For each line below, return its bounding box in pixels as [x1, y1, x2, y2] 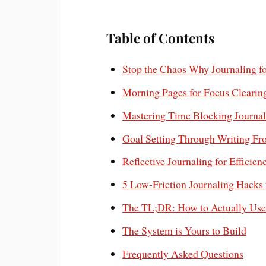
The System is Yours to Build [122, 223, 246, 238]
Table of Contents [106, 28, 215, 47]
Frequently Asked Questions [122, 246, 243, 261]
